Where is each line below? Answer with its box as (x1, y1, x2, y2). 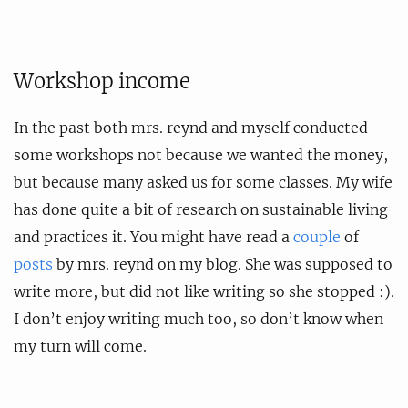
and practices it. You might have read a (14, 227, 293, 246)
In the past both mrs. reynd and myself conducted (14, 117, 368, 137)
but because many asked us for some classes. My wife (14, 172, 393, 191)
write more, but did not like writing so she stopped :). (14, 281, 394, 301)
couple (293, 227, 341, 246)
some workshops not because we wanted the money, (14, 145, 388, 164)
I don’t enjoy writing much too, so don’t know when (14, 309, 383, 328)
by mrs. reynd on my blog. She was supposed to (53, 254, 393, 273)
